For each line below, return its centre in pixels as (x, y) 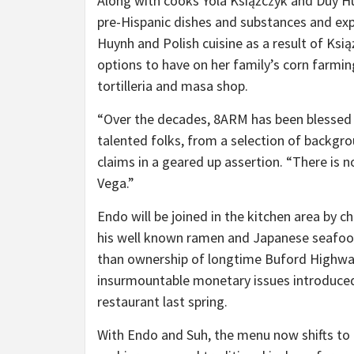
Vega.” (116, 183)
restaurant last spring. (162, 301)
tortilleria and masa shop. (173, 86)
